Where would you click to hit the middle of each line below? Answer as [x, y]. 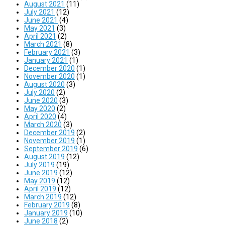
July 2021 [39, 12]
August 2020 [44, 84]
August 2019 [44, 156]
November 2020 [49, 76]
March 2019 [43, 197]
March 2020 [43, 124]
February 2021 [47, 52]
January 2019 [46, 213]
